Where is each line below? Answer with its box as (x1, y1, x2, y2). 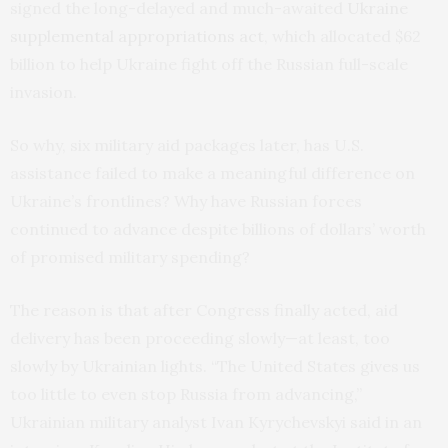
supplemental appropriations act (10, 26, 264, 47)
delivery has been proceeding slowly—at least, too (10, 328, 390, 349)
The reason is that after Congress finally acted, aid (10, 300, 398, 321)
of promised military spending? (10, 247, 250, 268)
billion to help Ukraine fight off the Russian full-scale (10, 54, 408, 75)
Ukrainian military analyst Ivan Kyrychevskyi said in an (10, 412, 422, 433)
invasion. (10, 82, 77, 103)
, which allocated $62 (264, 26, 421, 47)
